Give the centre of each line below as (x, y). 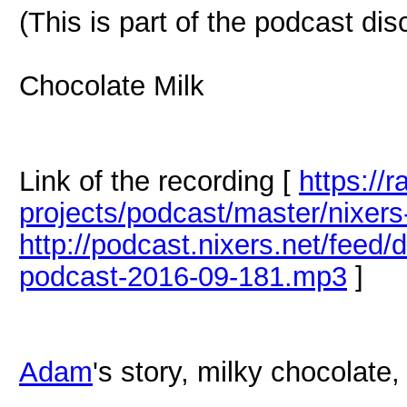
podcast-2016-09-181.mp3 (183, 276)
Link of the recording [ (159, 181)
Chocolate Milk (112, 85)
